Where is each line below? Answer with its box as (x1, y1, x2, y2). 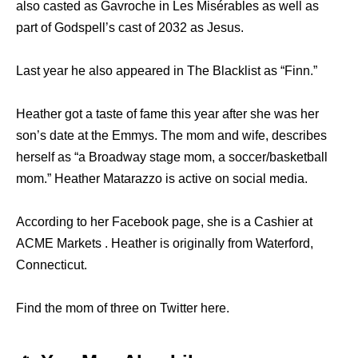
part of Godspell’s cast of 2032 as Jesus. (16, 21, 244, 35)
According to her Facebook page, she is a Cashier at (16, 215, 312, 229)
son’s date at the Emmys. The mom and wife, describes (16, 129, 327, 143)
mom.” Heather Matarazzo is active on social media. (16, 172, 308, 186)
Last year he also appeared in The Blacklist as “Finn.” (16, 64, 317, 78)
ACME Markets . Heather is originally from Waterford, (16, 237, 313, 251)
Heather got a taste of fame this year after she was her (16, 107, 319, 121)
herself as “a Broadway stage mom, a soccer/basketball (16, 150, 328, 165)
